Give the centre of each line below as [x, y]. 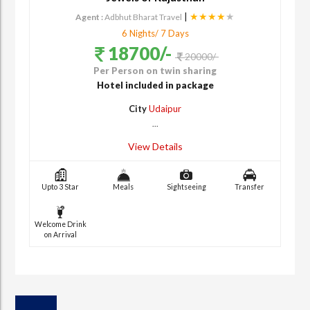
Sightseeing [187, 186]
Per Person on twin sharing [155, 70]
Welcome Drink [60, 224]
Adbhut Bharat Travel [143, 17]
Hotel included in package [155, 85]
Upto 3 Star [61, 186]
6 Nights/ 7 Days [155, 33]
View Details [155, 146]
